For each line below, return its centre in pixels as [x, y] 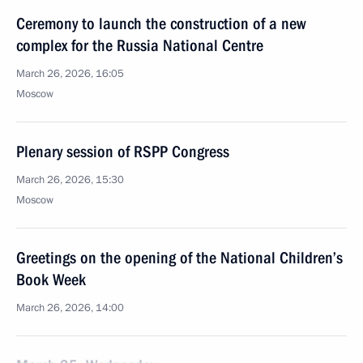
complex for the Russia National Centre [140, 45]
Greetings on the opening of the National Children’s [179, 258]
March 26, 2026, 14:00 [70, 308]
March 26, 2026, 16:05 [70, 74]
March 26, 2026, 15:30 [70, 180]
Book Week [51, 280]
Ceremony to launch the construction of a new [161, 23]
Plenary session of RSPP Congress [123, 152]
